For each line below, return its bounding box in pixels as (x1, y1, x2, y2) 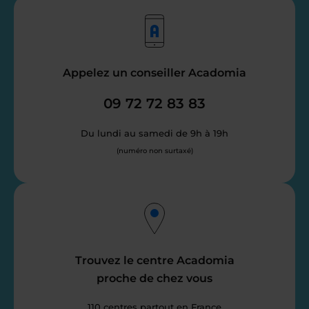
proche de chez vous (97, 272, 212, 285)
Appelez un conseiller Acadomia (63, 66, 246, 79)
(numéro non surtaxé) (116, 146, 193, 155)
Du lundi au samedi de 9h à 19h (81, 128, 228, 139)
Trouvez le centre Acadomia (74, 254, 235, 267)
